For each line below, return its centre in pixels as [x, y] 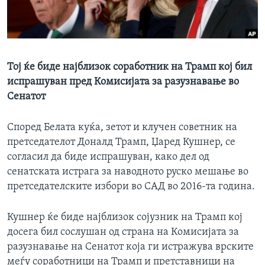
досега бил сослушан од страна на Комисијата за [123, 232]
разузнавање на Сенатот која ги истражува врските [130, 247]
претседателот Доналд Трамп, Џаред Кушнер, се [121, 143]
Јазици [36, 23]
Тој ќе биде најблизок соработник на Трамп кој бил [130, 67]
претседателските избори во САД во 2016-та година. [131, 187]
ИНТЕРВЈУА [45, 11]
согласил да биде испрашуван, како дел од [108, 157]
